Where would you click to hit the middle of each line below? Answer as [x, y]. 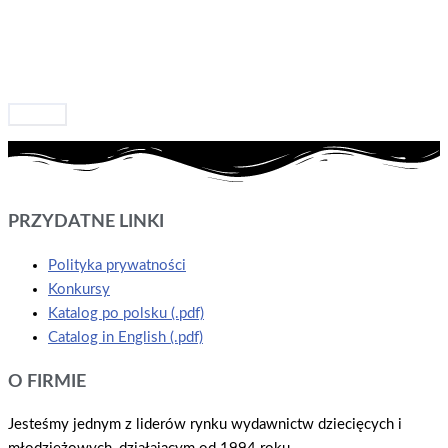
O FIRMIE [47, 381]
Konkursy [79, 289]
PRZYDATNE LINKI [86, 222]
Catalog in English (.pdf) [125, 337]
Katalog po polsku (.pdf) [126, 313]
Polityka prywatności [117, 265]
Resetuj [37, 113]
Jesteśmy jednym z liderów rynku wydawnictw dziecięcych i [205, 425]
